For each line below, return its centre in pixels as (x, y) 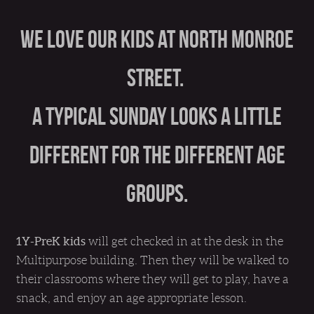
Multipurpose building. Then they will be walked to (152, 260)
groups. (157, 193)
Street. (157, 77)
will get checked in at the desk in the (184, 241)
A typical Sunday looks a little (157, 116)
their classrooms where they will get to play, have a (152, 279)
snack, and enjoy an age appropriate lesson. (131, 298)
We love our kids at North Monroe (157, 39)
